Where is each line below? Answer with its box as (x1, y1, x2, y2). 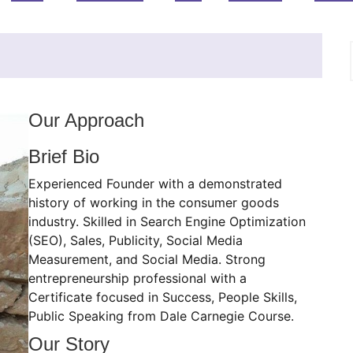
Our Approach (28, 110, 144, 131)
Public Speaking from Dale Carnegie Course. (28, 308, 294, 324)
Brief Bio (28, 146, 99, 167)
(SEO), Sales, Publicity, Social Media (28, 232, 243, 248)
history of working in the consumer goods (28, 195, 279, 210)
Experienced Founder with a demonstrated (28, 176, 282, 191)
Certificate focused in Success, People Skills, (28, 289, 297, 305)
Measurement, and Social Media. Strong (28, 251, 266, 267)
